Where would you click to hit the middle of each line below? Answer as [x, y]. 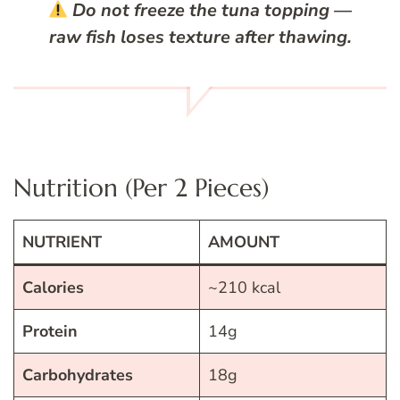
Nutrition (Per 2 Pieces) [141, 188]
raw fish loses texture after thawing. [200, 37]
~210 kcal [244, 287]
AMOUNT [244, 242]
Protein [50, 331]
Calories [53, 287]
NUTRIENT [62, 242]
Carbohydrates [78, 375]
